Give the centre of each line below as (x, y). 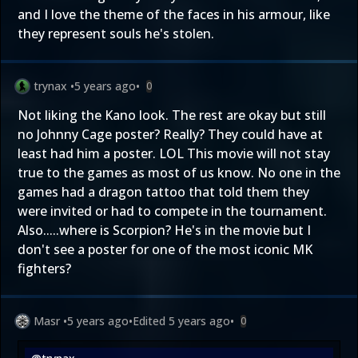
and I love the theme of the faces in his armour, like (174, 14)
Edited (151, 320)
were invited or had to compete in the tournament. (172, 211)
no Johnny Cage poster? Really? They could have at (170, 134)
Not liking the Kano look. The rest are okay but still (172, 115)
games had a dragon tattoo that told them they (163, 191)
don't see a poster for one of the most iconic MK (165, 249)
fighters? (44, 268)
